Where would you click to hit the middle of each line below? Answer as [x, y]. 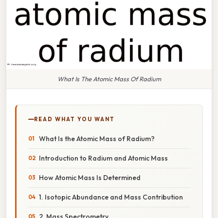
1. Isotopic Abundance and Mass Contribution [111, 197]
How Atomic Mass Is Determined [90, 177]
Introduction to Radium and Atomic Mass [103, 158]
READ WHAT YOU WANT [74, 119]
